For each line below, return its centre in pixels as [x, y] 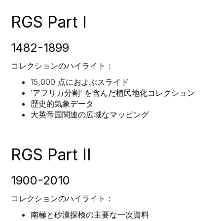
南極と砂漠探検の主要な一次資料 [90, 214]
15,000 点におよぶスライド [80, 82]
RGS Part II [51, 154]
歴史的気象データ [62, 103]
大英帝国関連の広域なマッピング [90, 114]
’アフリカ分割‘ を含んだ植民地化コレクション [113, 92]
